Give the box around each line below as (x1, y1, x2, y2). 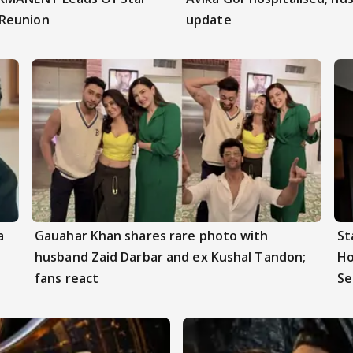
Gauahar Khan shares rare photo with (35, 227, 269, 245)
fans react (35, 269, 98, 288)
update (186, 11, 232, 29)
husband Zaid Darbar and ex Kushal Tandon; (35, 248, 307, 266)
